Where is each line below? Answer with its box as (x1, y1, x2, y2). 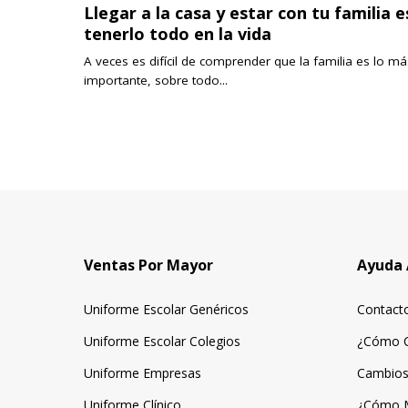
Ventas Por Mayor (84, 255, 213, 276)
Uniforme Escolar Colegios (84, 332, 240, 351)
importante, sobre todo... (84, 71, 228, 88)
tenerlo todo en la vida (84, 23, 271, 46)
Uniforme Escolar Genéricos (84, 301, 249, 319)
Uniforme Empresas (84, 364, 201, 382)
